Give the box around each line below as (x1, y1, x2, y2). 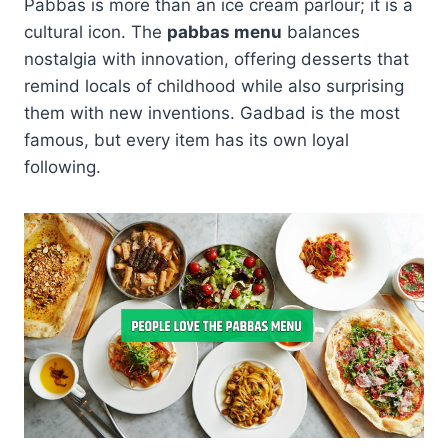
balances (282, 21, 360, 42)
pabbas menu (167, 21, 282, 42)
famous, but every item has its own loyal (24, 129, 349, 150)
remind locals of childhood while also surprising (24, 75, 404, 96)
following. (24, 156, 101, 177)
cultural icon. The (24, 21, 167, 42)
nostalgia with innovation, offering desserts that (24, 48, 409, 69)
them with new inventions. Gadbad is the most (24, 102, 400, 123)
